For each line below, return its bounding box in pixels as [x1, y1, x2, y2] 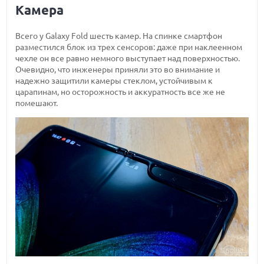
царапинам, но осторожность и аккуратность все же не [15, 87, 226, 97]
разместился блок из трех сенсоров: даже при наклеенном [15, 42, 243, 52]
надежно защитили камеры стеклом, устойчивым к [15, 75, 213, 85]
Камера [15, 2, 64, 17]
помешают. [15, 98, 58, 108]
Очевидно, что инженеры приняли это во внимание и [15, 64, 220, 74]
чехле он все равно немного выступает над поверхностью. [15, 53, 240, 63]
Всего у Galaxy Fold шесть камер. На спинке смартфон [15, 31, 223, 41]
